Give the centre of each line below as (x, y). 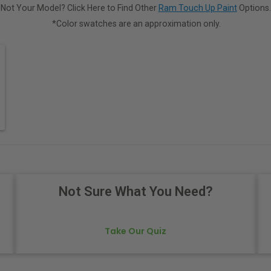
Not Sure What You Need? (135, 192)
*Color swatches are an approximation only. (136, 23)
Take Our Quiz (135, 231)
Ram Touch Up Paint (198, 8)
